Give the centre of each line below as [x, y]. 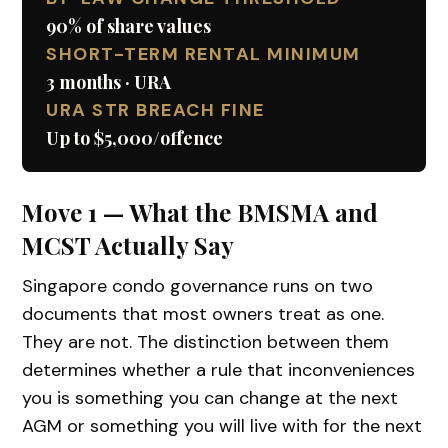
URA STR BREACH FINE [155, 109]
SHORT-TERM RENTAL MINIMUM [203, 53]
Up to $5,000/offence [135, 137]
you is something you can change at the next [210, 397]
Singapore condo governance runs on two [198, 285]
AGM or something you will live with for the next [222, 425]
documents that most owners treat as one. [203, 313]
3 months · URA [109, 81]
